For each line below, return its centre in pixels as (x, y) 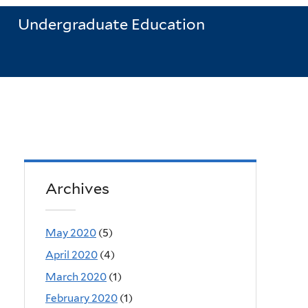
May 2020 (71, 232)
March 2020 (76, 276)
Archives (77, 189)
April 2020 (71, 254)
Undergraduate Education (111, 24)
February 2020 (81, 298)
